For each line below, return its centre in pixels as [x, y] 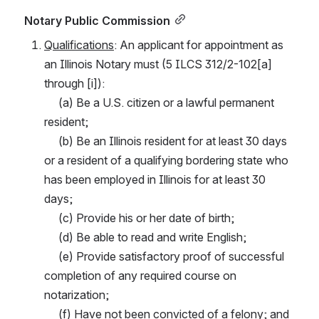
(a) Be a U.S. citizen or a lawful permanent [51, 102]
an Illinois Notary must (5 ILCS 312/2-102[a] [158, 64]
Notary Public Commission [97, 20]
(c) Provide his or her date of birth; [146, 218]
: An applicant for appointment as [199, 45]
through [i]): [74, 83]
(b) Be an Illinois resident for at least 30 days [51, 141]
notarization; [77, 294]
